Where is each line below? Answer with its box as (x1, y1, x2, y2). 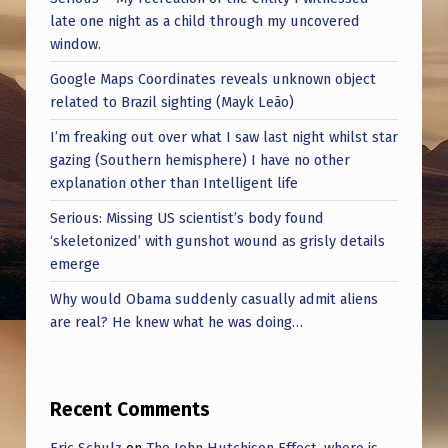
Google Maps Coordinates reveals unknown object (49, 69, 376, 88)
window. (49, 34, 101, 53)
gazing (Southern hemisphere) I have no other (49, 150, 350, 169)
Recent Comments (49, 398, 210, 422)
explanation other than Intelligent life (49, 173, 298, 192)
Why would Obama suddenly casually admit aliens (49, 289, 378, 308)
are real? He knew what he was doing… (49, 312, 303, 331)
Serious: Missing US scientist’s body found (49, 208, 324, 227)
